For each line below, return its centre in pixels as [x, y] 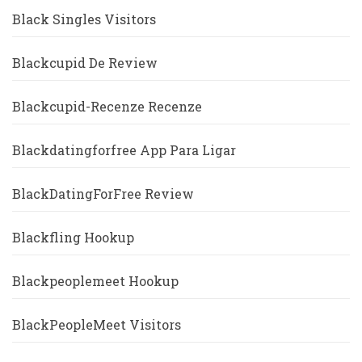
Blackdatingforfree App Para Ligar [124, 150]
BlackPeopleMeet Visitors [97, 325]
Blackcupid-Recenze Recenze [107, 107]
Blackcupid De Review [85, 63]
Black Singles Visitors [84, 19]
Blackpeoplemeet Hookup [95, 281]
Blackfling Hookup [73, 238]
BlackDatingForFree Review [103, 194]
